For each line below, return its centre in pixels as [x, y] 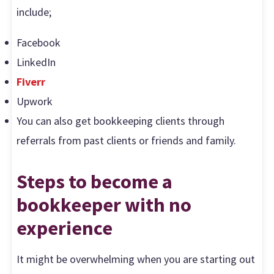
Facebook [39, 42]
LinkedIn [36, 62]
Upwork [35, 101]
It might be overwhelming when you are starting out [136, 259]
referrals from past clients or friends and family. [127, 140]
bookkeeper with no [104, 205]
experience [65, 228]
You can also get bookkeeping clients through [121, 120]
